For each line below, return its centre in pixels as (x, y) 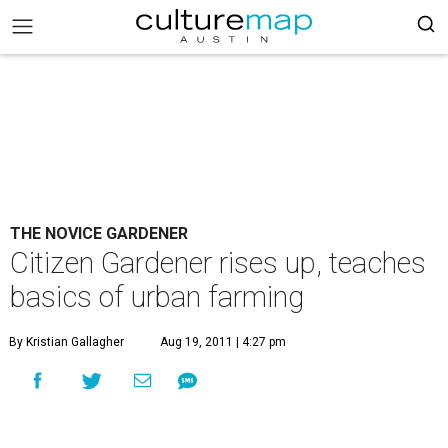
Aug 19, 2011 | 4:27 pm (223, 342)
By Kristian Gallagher (66, 342)
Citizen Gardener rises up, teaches (218, 263)
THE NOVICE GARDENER (99, 233)
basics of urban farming (157, 297)
